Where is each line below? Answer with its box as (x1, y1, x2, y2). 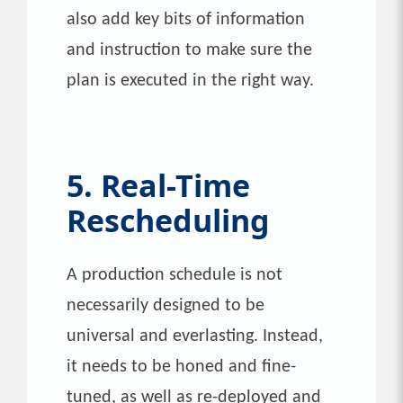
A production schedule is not (67, 265, 282, 284)
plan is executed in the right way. (67, 71, 314, 90)
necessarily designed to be (67, 296, 264, 315)
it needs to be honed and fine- (67, 357, 296, 376)
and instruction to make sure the (67, 40, 312, 59)
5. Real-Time (67, 164, 250, 206)
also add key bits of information (67, 10, 305, 29)
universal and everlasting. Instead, (67, 327, 323, 345)
